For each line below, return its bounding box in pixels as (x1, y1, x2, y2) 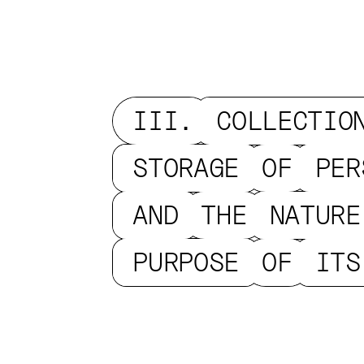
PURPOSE (132, 245, 240, 279)
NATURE (269, 198, 361, 232)
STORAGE (132, 151, 240, 184)
